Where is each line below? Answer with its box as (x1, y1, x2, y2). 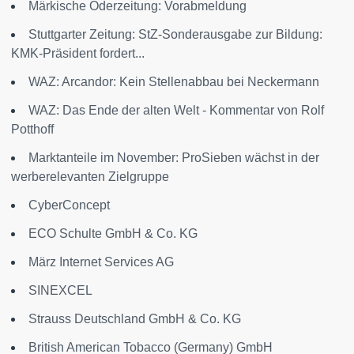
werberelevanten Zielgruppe (11, 170, 169, 183)
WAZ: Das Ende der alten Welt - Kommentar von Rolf (28, 104, 324, 117)
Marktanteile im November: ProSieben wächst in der (28, 151, 319, 164)
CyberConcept (28, 198, 110, 212)
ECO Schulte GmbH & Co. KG (28, 227, 198, 240)
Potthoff (11, 122, 54, 136)
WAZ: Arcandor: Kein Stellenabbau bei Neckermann (28, 75, 319, 88)
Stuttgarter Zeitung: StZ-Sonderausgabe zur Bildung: (28, 28, 322, 41)
